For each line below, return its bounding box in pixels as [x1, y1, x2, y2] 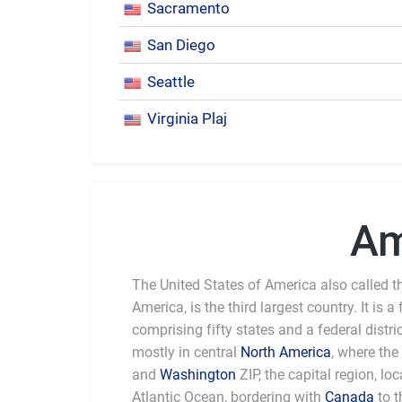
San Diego [147, 36, 215, 54]
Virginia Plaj [147, 109, 227, 127]
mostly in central [132, 344, 240, 361]
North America [240, 344, 331, 361]
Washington [160, 366, 236, 383]
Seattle [147, 73, 195, 91]
